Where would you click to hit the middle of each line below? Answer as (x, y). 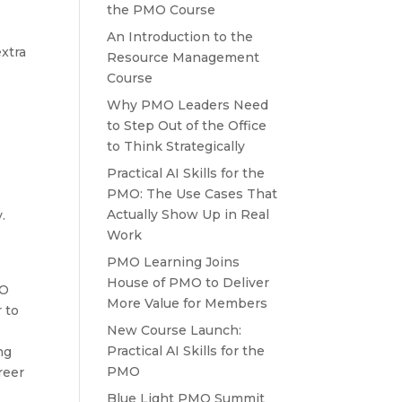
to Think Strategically (176, 146)
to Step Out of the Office (187, 125)
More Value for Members (188, 303)
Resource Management (184, 57)
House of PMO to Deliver (188, 282)
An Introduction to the (180, 36)
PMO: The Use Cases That (192, 193)
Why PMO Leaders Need (188, 105)
